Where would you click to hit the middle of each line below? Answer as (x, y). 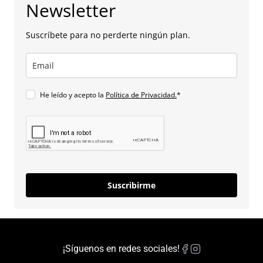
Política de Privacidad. (141, 95)
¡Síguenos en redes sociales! (121, 249)
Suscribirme (131, 185)
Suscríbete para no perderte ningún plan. (108, 35)
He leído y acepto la (73, 95)
